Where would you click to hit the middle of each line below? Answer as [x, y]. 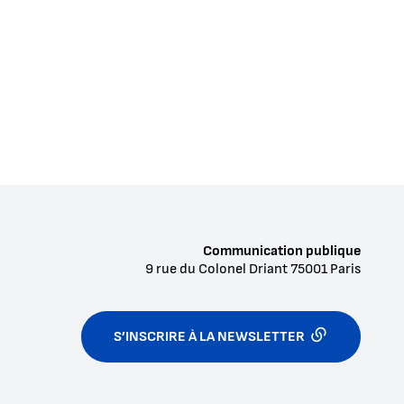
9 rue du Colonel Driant [218, 269]
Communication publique [282, 251]
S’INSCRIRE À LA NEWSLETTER [209, 337]
